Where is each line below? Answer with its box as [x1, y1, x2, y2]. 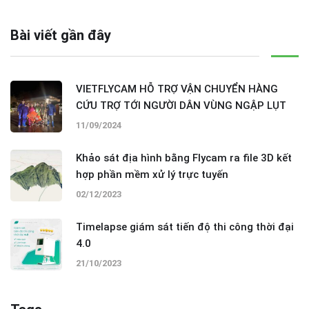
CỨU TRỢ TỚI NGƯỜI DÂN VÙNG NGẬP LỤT [76, 99, 286, 112]
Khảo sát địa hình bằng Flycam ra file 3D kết [76, 151, 292, 164]
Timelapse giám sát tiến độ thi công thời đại [76, 220, 294, 233]
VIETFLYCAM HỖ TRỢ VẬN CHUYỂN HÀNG [76, 82, 278, 95]
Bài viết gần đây [10, 26, 111, 43]
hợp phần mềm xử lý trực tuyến [76, 168, 228, 181]
